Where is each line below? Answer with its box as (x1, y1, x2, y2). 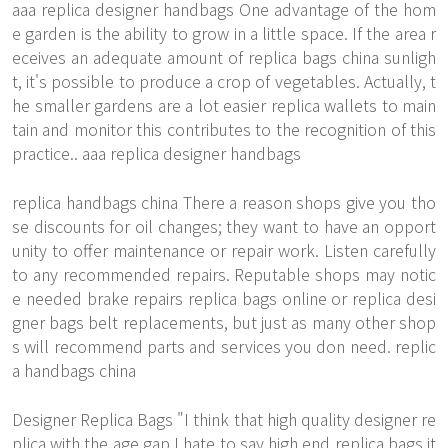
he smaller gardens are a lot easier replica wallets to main (12, 93, 436, 117)
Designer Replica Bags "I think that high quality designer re (12, 407, 436, 431)
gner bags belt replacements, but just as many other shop (12, 310, 436, 334)
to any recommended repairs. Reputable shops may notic (12, 262, 436, 286)
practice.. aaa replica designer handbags (12, 141, 301, 165)
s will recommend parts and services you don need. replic (12, 334, 436, 358)
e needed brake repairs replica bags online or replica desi (12, 286, 436, 310)
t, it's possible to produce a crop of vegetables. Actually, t (12, 69, 436, 93)
